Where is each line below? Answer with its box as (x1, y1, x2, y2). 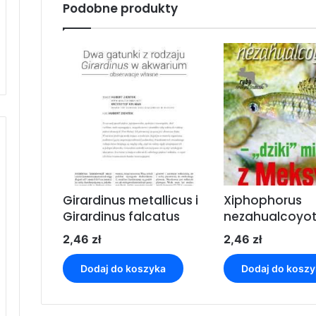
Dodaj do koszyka (80, 262, 166, 275)
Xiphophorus (223, 192, 302, 209)
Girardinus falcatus (63, 208, 180, 226)
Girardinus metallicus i (63, 192, 198, 209)
